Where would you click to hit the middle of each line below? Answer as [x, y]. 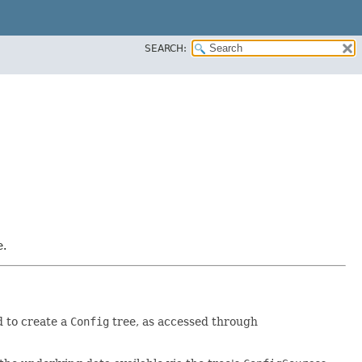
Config [90, 321]
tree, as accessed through [183, 321]
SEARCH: [166, 48]
